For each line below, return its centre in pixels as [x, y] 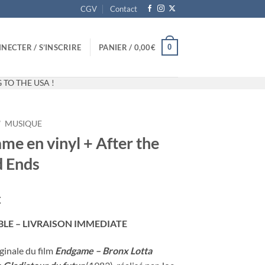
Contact [124, 9]
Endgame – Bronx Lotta [104, 250]
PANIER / [117, 47]
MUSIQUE [24, 124]
